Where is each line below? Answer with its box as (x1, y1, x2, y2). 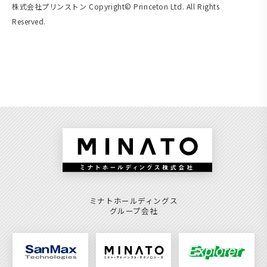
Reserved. (12, 15, 46, 26)
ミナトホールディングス (89, 195, 178, 207)
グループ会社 (109, 205, 158, 217)
